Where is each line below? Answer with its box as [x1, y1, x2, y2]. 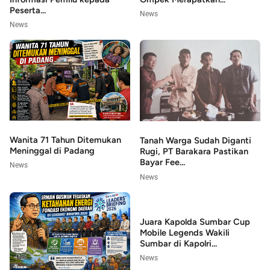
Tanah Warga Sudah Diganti [140, 135, 251, 146]
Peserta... [10, 4, 46, 16]
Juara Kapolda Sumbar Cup [140, 216, 250, 227]
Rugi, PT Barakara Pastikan [140, 146, 248, 157]
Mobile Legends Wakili [140, 227, 230, 238]
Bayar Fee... [140, 157, 185, 168]
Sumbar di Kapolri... [140, 237, 217, 249]
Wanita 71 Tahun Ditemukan [10, 134, 121, 145]
